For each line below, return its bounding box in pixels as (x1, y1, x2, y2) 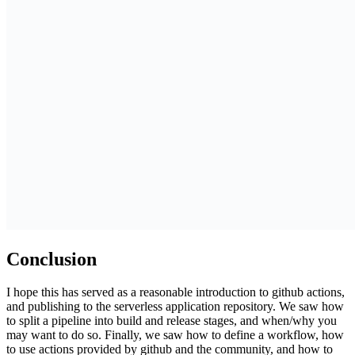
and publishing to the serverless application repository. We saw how (6, 300, 344, 314)
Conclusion (6, 248, 97, 269)
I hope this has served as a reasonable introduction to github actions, (6, 285, 345, 300)
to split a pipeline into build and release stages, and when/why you (6, 314, 337, 328)
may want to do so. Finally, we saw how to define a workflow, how (6, 328, 344, 342)
